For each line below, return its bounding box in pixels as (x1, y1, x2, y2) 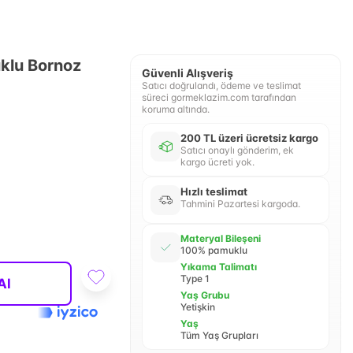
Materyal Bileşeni (180, 232, 261, 244)
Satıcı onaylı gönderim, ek (180, 144, 294, 156)
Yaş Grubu (180, 289, 229, 301)
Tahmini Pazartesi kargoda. (180, 198, 300, 210)
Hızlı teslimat (180, 185, 247, 198)
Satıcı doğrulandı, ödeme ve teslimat (141, 80, 301, 91)
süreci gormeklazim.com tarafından (141, 91, 296, 103)
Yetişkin (180, 301, 215, 313)
